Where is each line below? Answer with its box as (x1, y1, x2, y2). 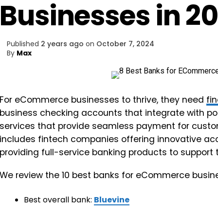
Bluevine (94, 194, 129, 205)
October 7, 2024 (96, 39, 154, 49)
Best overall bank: (24, 194, 94, 205)
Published (7, 39, 39, 49)
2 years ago (41, 39, 84, 49)
